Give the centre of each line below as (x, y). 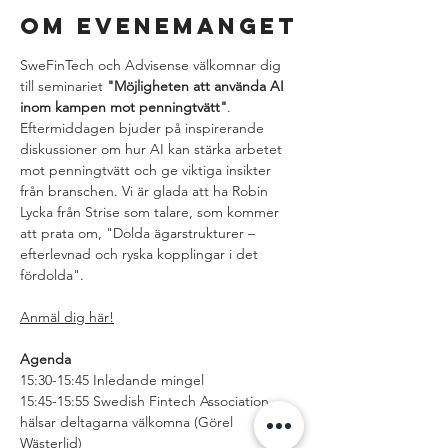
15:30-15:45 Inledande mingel (114, 380)
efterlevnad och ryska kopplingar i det (141, 254)
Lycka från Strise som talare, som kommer (151, 212)
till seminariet (63, 86)
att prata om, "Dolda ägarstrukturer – (139, 233)
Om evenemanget (159, 26)
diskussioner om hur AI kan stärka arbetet (153, 149)
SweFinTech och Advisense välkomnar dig (152, 65)
